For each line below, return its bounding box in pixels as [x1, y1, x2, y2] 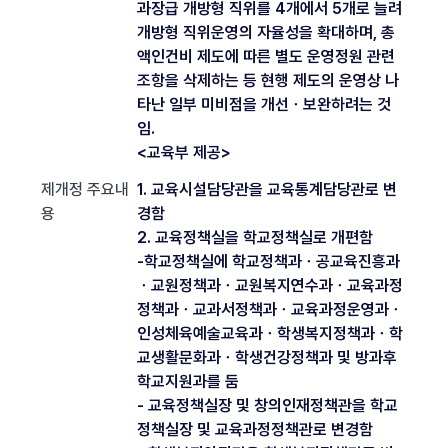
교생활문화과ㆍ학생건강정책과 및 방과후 [137, 347, 397, 367]
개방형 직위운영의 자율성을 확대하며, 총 [137, 22, 395, 42]
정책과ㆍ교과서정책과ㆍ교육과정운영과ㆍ [137, 299, 403, 319]
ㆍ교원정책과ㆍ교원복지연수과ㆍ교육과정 [137, 275, 403, 295]
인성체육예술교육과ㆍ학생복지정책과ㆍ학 [137, 323, 403, 343]
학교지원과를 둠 [137, 371, 239, 391]
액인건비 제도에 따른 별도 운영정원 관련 [137, 46, 395, 66]
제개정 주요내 [41, 179, 129, 199]
